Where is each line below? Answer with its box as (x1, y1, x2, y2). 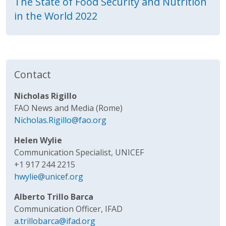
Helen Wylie (14, 134, 62, 146)
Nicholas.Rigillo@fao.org (14, 114, 106, 126)
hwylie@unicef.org (14, 171, 83, 182)
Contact (14, 67, 51, 81)
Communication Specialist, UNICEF (14, 146, 144, 158)
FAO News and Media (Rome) (14, 102, 123, 114)
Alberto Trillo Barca (14, 191, 93, 202)
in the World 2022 (14, 9, 97, 23)
